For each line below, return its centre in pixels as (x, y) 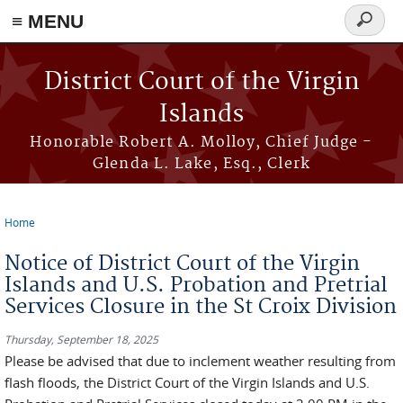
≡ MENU (48, 21)
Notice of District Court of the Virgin (182, 264)
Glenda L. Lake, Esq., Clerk (201, 164)
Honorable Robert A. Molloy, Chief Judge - (201, 142)
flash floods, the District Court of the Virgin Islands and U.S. (187, 382)
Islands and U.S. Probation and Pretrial (196, 285)
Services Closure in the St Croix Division (201, 307)
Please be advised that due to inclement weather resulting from (200, 361)
